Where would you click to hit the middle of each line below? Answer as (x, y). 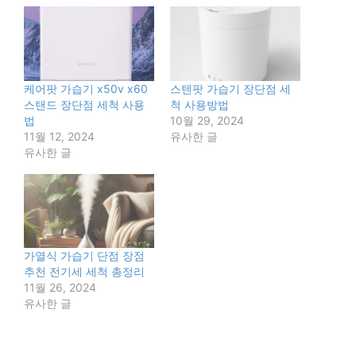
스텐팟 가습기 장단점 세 (230, 88)
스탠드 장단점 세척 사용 (84, 104)
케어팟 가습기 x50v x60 (86, 88)
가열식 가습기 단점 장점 (84, 256)
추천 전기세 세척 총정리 (84, 272)
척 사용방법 (199, 104)
